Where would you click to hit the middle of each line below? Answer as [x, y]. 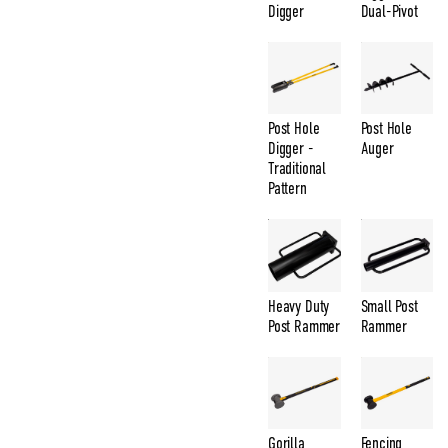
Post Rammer [304, 326]
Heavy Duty [299, 306]
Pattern [287, 188]
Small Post [389, 306]
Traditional [297, 168]
